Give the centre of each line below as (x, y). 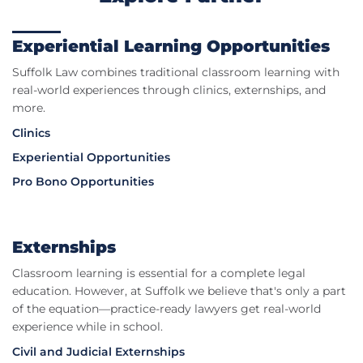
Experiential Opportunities (91, 158)
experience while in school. (88, 327)
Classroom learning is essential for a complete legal (159, 273)
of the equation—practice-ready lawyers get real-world (167, 309)
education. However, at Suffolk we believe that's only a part (179, 291)
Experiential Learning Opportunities (171, 47)
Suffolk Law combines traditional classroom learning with (176, 73)
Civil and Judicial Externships (98, 352)
